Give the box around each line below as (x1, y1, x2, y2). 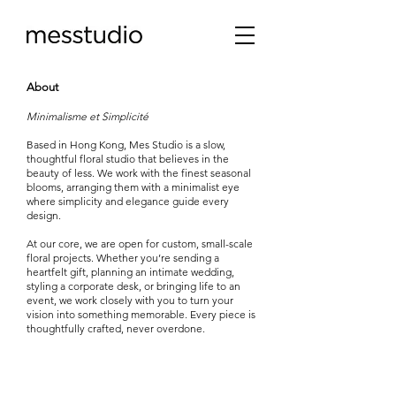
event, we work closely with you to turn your (27, 293, 233, 307)
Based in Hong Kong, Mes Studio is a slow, (27, 138, 225, 151)
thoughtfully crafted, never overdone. (27, 322, 205, 335)
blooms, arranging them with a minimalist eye (27, 180, 240, 194)
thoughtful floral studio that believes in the (27, 152, 229, 165)
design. (27, 209, 61, 222)
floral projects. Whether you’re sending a (27, 251, 219, 264)
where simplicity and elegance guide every (27, 194, 229, 208)
